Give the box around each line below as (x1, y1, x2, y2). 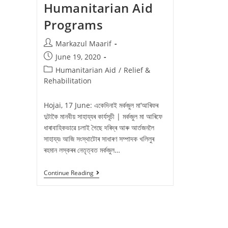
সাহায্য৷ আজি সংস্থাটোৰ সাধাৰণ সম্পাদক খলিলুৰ (43, 133, 154, 144)
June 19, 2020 (55, 51, 101, 62)
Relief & (123, 65, 150, 75)
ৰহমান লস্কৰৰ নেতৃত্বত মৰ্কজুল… (43, 145, 120, 155)
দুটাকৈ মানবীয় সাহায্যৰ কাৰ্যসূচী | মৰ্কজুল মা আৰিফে (43, 111, 162, 121)
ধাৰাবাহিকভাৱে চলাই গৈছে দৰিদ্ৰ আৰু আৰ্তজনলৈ (43, 122, 154, 132)
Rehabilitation (43, 75, 92, 85)
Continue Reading (43, 168, 94, 177)
